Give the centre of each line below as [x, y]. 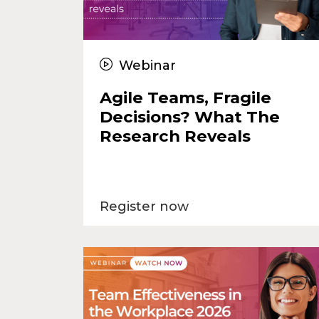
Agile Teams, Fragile [185, 97]
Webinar [146, 65]
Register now [144, 206]
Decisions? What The [189, 116]
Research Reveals [175, 136]
